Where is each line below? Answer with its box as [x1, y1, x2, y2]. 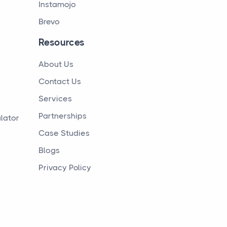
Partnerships [39, 111, 87, 121]
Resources [39, 37, 85, 48]
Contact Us [39, 77, 81, 86]
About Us [39, 59, 73, 69]
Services [39, 94, 72, 103]
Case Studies [39, 128, 90, 138]
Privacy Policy [39, 163, 91, 172]
